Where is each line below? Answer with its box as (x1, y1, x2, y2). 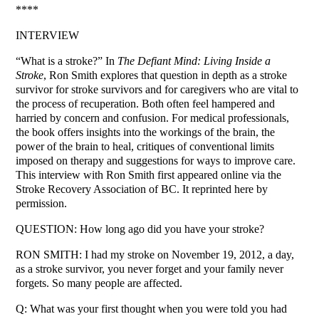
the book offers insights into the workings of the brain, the (16, 126, 276, 139)
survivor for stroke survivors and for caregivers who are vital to (16, 83, 299, 96)
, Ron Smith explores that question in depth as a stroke (43, 69, 288, 82)
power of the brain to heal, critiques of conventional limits (16, 140, 275, 153)
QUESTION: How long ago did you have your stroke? (16, 223, 265, 236)
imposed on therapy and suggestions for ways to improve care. (16, 155, 296, 167)
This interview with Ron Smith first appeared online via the (16, 169, 282, 182)
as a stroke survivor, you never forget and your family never (16, 263, 284, 276)
